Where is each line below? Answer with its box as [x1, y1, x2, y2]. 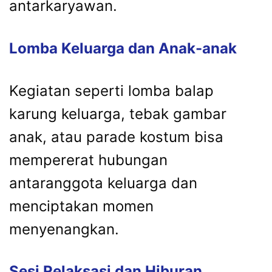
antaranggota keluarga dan [9, 174, 197, 192]
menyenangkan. [9, 220, 119, 238]
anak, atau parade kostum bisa [9, 127, 223, 146]
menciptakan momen [9, 197, 154, 215]
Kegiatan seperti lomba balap [9, 81, 214, 100]
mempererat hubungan [9, 151, 168, 169]
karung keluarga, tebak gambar [9, 104, 226, 123]
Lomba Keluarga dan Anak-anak [9, 39, 237, 57]
